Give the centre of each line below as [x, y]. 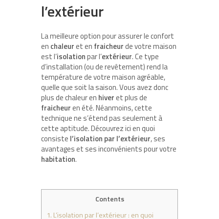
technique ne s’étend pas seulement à [102, 118]
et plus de [131, 97]
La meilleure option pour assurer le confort [108, 36]
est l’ [49, 56]
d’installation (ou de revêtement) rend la [104, 66]
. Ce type [145, 56]
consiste [55, 138]
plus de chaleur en [70, 97]
